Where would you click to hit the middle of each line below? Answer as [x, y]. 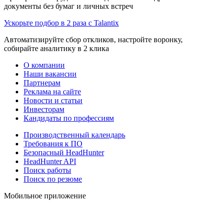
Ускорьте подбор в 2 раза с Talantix [61, 23]
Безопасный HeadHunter [64, 152]
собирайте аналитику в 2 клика [56, 48]
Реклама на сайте [52, 91]
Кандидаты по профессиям [69, 118]
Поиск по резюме [53, 179]
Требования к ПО [53, 143]
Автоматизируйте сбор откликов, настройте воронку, [93, 39]
